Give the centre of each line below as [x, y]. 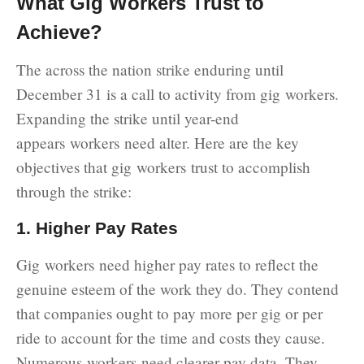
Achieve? [59, 32]
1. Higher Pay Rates [97, 227]
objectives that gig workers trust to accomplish [163, 167]
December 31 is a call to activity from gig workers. [178, 93]
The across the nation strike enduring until [150, 69]
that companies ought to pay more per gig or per [169, 313]
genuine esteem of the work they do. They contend [178, 288]
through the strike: [74, 191]
